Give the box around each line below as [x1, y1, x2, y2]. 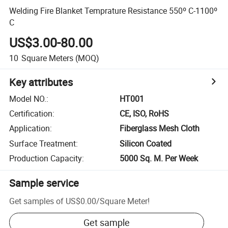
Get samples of [9, 195, 64, 207]
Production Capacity [9, 153, 82, 164]
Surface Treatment [9, 137, 76, 149]
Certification [9, 108, 53, 120]
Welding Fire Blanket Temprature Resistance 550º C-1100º [9, 5, 218, 16]
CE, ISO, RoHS [120, 108, 169, 120]
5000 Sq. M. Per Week [120, 153, 198, 164]
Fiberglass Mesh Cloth [120, 123, 200, 134]
